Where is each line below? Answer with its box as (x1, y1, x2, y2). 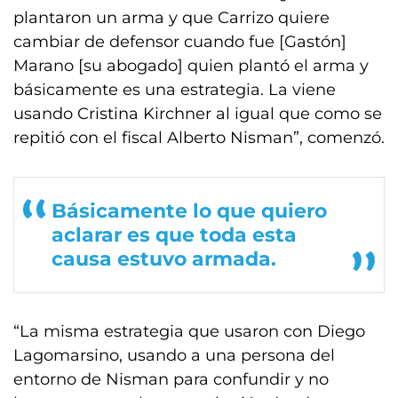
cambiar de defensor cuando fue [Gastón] (13, 32, 346, 52)
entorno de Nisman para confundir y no (13, 370, 329, 389)
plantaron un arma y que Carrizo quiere (13, 8, 330, 28)
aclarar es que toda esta (52, 223, 297, 247)
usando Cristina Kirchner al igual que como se (13, 104, 382, 123)
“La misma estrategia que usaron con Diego (13, 322, 365, 341)
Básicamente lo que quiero (52, 199, 327, 223)
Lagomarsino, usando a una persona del (13, 346, 335, 365)
